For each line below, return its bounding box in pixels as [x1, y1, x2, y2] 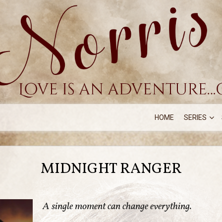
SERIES [184, 113, 207, 121]
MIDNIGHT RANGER [40, 159, 182, 179]
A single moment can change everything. [42, 200, 192, 214]
